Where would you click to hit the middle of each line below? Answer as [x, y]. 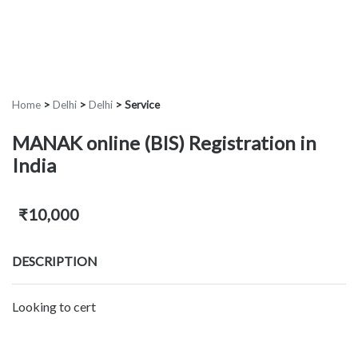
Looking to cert [54, 307]
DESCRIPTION [55, 261]
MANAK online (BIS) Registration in [164, 143]
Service [142, 105]
